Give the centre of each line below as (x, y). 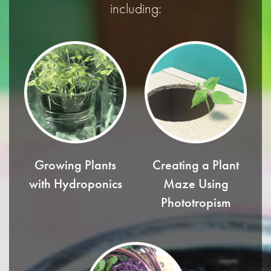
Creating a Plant (196, 165)
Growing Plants (75, 165)
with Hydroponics (75, 184)
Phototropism (196, 202)
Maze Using (196, 184)
